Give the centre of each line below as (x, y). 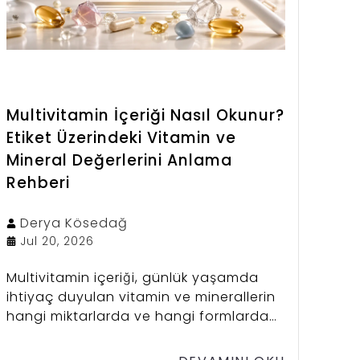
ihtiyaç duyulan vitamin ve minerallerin (141, 297)
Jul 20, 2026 (57, 241)
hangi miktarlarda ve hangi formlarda (137, 316)
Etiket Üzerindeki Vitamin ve (121, 137)
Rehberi (38, 182)
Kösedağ (96, 223)
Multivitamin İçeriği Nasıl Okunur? (145, 115)
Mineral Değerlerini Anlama (119, 160)
